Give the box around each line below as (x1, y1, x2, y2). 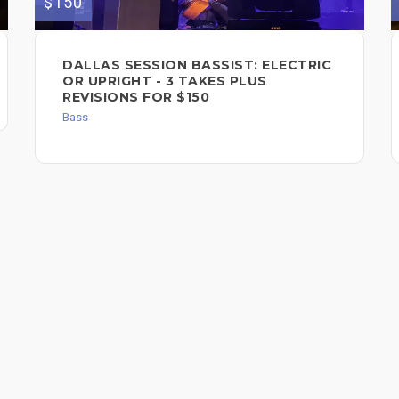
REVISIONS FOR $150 (62, 89, 209, 106)
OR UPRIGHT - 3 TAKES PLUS (62, 73, 267, 90)
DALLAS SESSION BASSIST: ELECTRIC (62, 57, 331, 74)
